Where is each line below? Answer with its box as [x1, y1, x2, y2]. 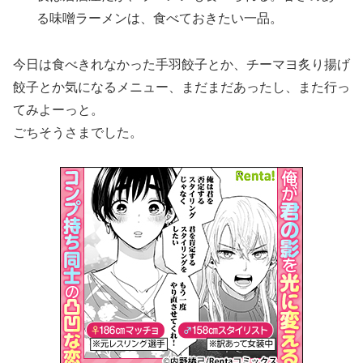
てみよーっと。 [13, 102, 104, 117]
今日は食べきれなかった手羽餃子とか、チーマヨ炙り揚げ [13, 57, 350, 71]
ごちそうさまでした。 [13, 125, 143, 139]
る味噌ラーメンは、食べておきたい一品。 [36, 11, 284, 25]
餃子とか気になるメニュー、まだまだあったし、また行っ [13, 79, 350, 94]
